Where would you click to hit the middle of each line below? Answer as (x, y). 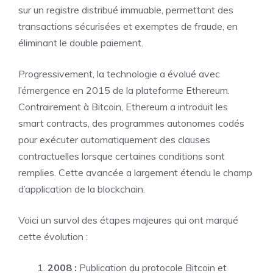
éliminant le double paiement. (81, 43)
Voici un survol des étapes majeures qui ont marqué (128, 220)
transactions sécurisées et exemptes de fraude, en (128, 26)
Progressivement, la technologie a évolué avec (119, 74)
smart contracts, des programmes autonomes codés (131, 123)
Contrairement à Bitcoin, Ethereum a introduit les (123, 107)
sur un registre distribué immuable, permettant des (126, 10)
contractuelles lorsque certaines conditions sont (122, 156)
